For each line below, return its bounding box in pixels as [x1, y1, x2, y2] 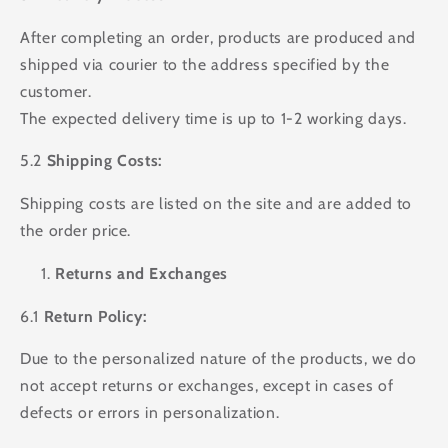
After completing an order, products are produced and [20, 27, 416, 47]
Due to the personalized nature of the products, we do [20, 349, 417, 369]
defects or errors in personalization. [20, 403, 280, 423]
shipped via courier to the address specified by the [20, 54, 390, 74]
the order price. [20, 221, 132, 241]
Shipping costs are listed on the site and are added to [20, 194, 413, 214]
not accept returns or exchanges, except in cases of [20, 376, 394, 396]
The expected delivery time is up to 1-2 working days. [20, 108, 407, 128]
